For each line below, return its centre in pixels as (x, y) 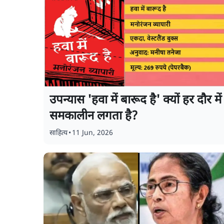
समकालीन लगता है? (93, 116)
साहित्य (58, 133)
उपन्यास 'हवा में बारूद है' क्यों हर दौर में (135, 100)
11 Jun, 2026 (92, 133)
